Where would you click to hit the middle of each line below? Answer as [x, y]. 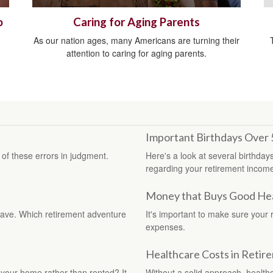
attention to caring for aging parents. [136, 53]
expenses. [165, 227]
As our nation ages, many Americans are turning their [136, 41]
